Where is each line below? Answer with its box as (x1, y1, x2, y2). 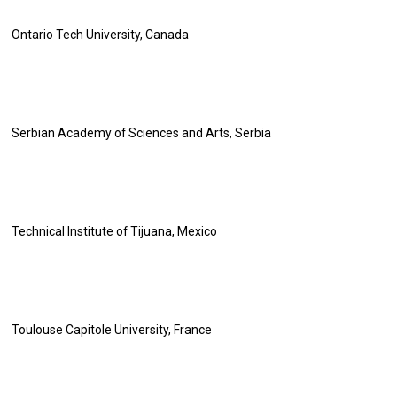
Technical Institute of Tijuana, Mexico (12, 224, 218, 238)
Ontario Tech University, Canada (12, 27, 190, 42)
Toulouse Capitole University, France (12, 323, 213, 337)
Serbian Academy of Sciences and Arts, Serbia (12, 126, 272, 140)
